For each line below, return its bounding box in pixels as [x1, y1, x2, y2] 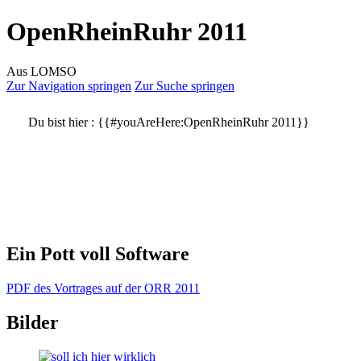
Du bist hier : [28, 114, 94, 129]
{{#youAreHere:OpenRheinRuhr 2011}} [98, 114, 309, 129]
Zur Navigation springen [6, 78, 131, 93]
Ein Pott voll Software [6, 243, 189, 264]
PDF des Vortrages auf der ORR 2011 [6, 280, 200, 295]
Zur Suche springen [135, 78, 234, 93]
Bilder [6, 311, 59, 333]
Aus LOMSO [6, 64, 77, 78]
